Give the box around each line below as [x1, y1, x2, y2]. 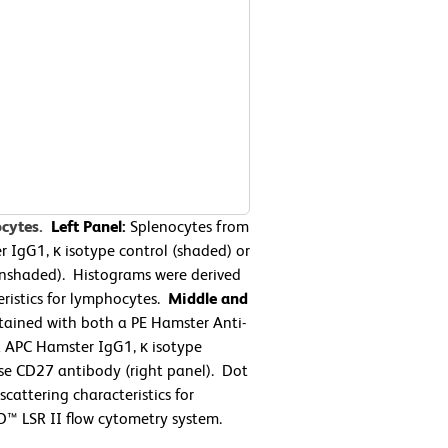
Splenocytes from [126, 216, 249, 236]
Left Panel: [51, 216, 126, 236]
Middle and [168, 288, 248, 308]
